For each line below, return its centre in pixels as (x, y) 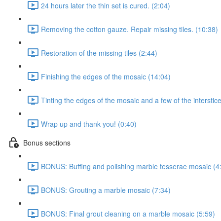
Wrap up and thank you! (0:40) (89, 124)
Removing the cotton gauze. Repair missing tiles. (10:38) (129, 29)
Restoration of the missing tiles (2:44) (99, 53)
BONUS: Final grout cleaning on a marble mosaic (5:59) (128, 213)
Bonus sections (47, 142)
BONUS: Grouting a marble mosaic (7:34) (106, 190)
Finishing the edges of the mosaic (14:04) (106, 76)
